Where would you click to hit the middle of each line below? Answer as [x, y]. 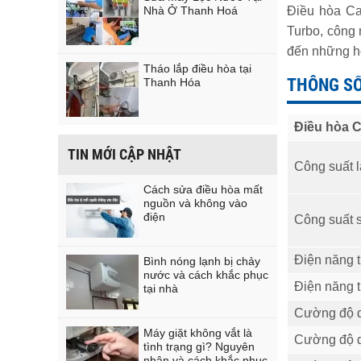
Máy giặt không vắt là [198, 333]
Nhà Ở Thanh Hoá [191, 10]
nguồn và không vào [195, 203]
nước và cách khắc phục [206, 275]
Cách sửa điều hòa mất [203, 189]
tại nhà [161, 288]
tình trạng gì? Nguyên [199, 346]
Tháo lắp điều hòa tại [197, 68]
